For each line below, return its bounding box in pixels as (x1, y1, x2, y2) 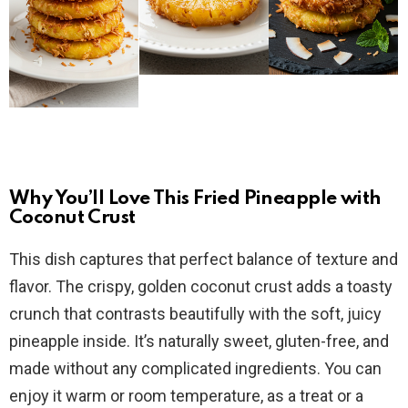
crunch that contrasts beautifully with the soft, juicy (9, 304, 382, 324)
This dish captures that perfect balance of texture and (9, 250, 398, 270)
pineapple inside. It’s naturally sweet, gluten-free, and (9, 331, 389, 352)
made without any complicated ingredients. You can (9, 359, 382, 379)
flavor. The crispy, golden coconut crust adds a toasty (9, 277, 393, 297)
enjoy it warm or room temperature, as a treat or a (9, 386, 363, 406)
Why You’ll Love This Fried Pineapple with (9, 189, 382, 209)
